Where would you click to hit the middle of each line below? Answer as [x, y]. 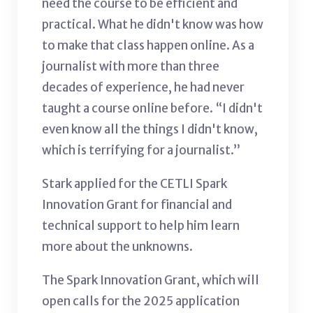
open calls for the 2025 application [141, 301]
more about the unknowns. [119, 246]
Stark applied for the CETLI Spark [134, 183]
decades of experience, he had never [143, 87]
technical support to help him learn [141, 225]
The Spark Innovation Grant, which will [151, 280]
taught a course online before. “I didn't [152, 108]
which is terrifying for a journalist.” [143, 150]
